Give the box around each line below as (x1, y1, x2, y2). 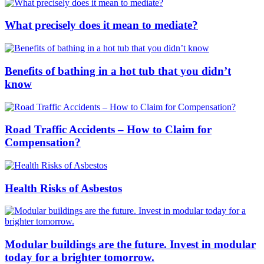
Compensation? (5, 136, 81, 149)
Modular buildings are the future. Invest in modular (5, 238, 256, 251)
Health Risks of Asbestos (5, 181, 122, 194)
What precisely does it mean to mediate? (5, 19, 198, 32)
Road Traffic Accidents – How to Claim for (5, 123, 212, 136)
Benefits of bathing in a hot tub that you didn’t (5, 64, 231, 77)
